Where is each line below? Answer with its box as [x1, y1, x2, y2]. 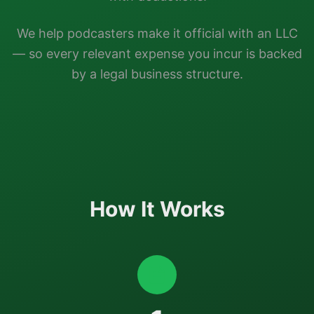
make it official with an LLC [133, 26, 298, 41]
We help [16, 26, 67, 41]
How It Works [89, 196, 225, 221]
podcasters [67, 26, 134, 41]
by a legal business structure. [71, 67, 243, 81]
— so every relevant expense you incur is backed [12, 46, 302, 61]
